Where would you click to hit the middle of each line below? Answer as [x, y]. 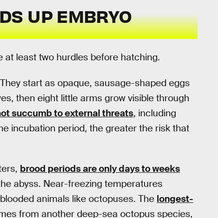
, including [155, 113]
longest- [175, 199]
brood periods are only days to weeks [100, 169]
